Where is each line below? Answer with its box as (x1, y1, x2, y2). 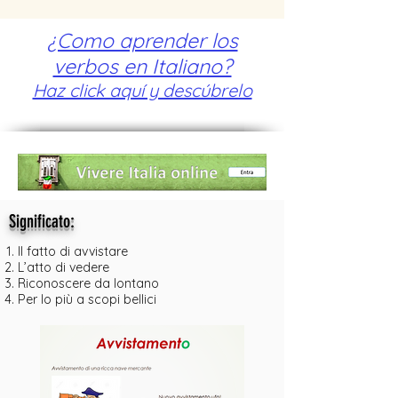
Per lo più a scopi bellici (18, 291, 156, 307)
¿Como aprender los (46, 28, 238, 53)
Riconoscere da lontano (18, 275, 159, 291)
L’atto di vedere (18, 259, 109, 275)
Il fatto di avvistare (18, 243, 128, 259)
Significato (9, 211, 70, 232)
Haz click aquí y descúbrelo (32, 79, 252, 101)
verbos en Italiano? (52, 53, 232, 79)
